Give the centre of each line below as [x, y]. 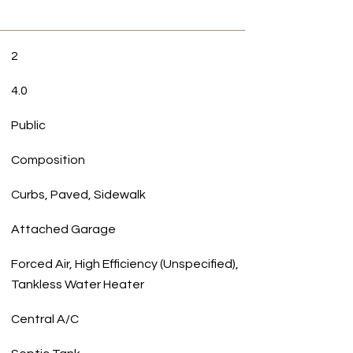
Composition [48, 160]
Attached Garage [63, 229]
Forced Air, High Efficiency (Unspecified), [124, 264]
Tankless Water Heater [77, 284]
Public [28, 125]
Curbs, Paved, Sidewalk [78, 195]
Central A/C [45, 319]
